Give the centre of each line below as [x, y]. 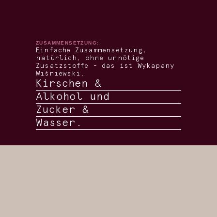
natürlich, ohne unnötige [90, 58]
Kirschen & [69, 84]
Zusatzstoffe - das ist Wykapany [105, 66]
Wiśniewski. [61, 74]
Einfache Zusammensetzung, [91, 50]
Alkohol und [73, 97]
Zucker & [62, 110]
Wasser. [59, 123]
